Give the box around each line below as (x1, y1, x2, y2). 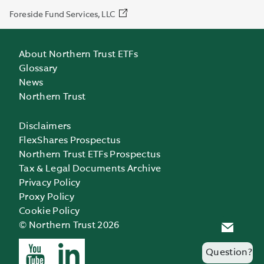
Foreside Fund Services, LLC (9, 10, 115, 19)
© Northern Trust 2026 (19, 220, 120, 230)
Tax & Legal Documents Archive (19, 164, 161, 174)
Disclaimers (19, 121, 71, 131)
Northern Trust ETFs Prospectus (19, 150, 161, 160)
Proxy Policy (19, 192, 74, 202)
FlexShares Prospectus (19, 136, 121, 146)
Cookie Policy (19, 206, 80, 216)
